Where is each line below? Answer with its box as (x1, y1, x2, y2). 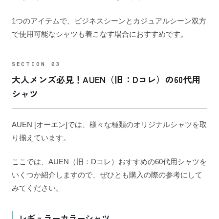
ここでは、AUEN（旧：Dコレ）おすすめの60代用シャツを (12, 157, 207, 166)
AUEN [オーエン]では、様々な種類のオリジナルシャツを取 (12, 120, 207, 129)
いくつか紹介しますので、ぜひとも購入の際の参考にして (12, 171, 202, 179)
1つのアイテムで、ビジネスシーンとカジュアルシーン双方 (12, 16, 206, 25)
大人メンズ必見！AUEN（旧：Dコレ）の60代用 (12, 72, 201, 86)
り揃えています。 (12, 133, 70, 142)
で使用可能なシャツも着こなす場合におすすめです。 (12, 29, 188, 38)
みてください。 (12, 184, 63, 193)
